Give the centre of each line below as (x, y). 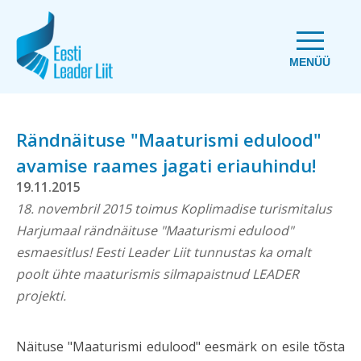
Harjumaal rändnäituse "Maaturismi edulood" (155, 230)
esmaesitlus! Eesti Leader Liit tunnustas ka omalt (164, 252)
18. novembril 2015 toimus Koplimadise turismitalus (174, 209)
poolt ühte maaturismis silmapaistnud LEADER (158, 274)
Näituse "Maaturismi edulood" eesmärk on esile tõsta (180, 346)
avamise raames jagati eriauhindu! (166, 165)
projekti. (41, 296)
